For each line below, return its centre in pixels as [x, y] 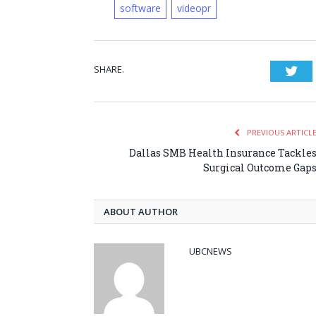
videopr [194, 8]
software [140, 8]
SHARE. [109, 69]
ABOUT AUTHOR [141, 212]
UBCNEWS [211, 251]
